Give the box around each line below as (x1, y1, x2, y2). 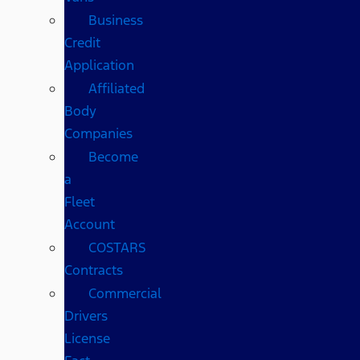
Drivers (64, 306, 108, 325)
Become (88, 147, 138, 166)
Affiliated (88, 79, 145, 97)
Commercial (88, 284, 162, 302)
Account (64, 215, 115, 233)
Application (64, 55, 134, 74)
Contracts (64, 260, 123, 279)
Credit (64, 33, 100, 51)
